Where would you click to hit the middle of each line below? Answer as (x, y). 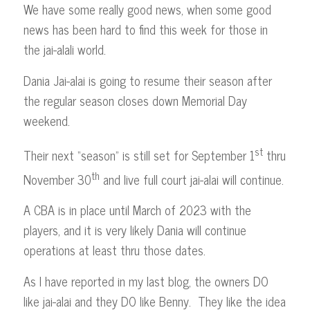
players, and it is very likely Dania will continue (135, 230)
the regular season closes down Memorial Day (135, 100)
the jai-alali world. (64, 49)
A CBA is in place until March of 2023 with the (137, 210)
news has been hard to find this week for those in (145, 29)
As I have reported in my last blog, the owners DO (146, 281)
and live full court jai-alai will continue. (191, 180)
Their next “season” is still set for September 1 (139, 155)
